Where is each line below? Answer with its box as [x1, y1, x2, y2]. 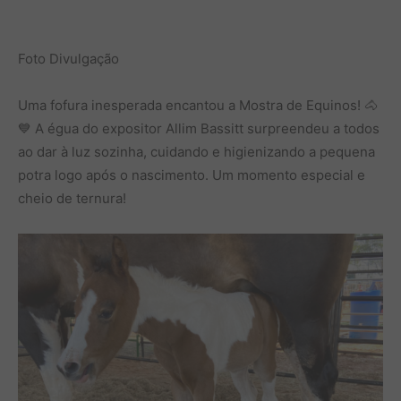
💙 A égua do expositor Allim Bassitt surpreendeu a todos [18, 120, 380, 138]
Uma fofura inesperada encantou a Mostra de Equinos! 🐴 [18, 97, 378, 115]
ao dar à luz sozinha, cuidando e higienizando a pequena [18, 143, 375, 161]
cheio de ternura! [18, 190, 126, 208]
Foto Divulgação [18, 50, 119, 68]
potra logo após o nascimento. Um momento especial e [18, 166, 365, 184]
